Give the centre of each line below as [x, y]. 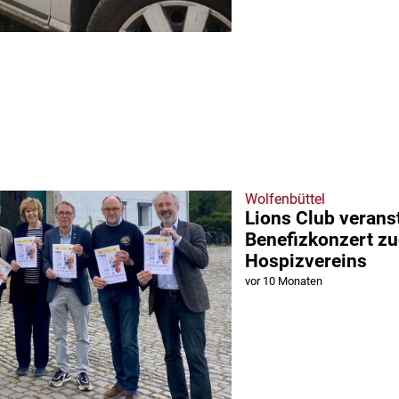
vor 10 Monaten [284, 281]
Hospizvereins [306, 261]
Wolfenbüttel [285, 199]
